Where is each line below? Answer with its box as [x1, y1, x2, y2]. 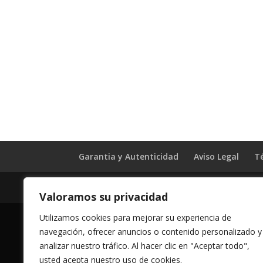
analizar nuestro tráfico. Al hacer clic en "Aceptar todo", [39, 240, 249, 251]
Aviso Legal [194, 151, 240, 163]
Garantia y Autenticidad [79, 151, 179, 163]
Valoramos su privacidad [39, 190, 168, 204]
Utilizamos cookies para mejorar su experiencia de [39, 212, 231, 223]
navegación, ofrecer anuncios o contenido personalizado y [39, 226, 262, 237]
